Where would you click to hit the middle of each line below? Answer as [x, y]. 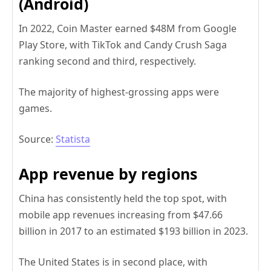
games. [35, 109]
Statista [73, 139]
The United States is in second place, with [113, 262]
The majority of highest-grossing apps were [119, 92]
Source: [37, 139]
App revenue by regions [108, 174]
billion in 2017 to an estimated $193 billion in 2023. [133, 231]
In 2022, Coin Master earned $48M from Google [128, 29]
